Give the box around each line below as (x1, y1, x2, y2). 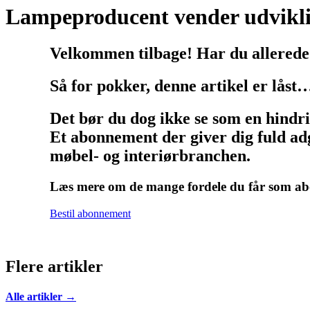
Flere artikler (6, 257, 103, 275)
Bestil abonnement (50, 207, 131, 219)
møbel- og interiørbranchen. (50, 147, 250, 165)
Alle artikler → (6, 291, 76, 303)
